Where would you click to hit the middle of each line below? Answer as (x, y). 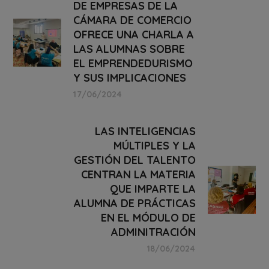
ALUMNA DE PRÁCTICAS (134, 204)
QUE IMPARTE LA (153, 189)
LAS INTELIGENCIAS (145, 131)
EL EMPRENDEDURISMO (133, 64)
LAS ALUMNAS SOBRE (129, 49)
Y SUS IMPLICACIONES (130, 78)
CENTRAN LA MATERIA (138, 175)
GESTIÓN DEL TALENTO (134, 160)
